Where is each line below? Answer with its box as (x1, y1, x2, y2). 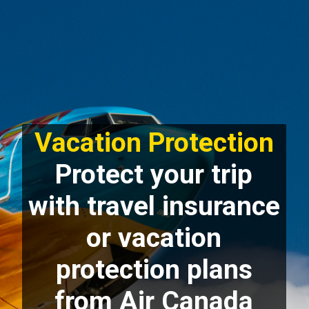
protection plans (55, 253, 252, 286)
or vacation (86, 221, 222, 254)
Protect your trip (55, 158, 253, 190)
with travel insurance (28, 190, 280, 222)
